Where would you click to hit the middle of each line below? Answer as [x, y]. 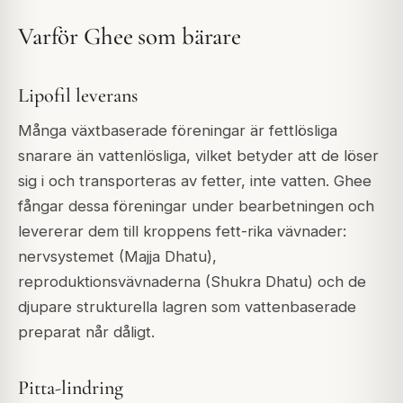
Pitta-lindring [71, 387]
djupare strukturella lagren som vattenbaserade [187, 306]
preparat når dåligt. [86, 331]
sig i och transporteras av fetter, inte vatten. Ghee [195, 180]
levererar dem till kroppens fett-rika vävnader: [182, 231]
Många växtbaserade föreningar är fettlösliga [178, 130]
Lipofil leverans [78, 95]
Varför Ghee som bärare [130, 37]
